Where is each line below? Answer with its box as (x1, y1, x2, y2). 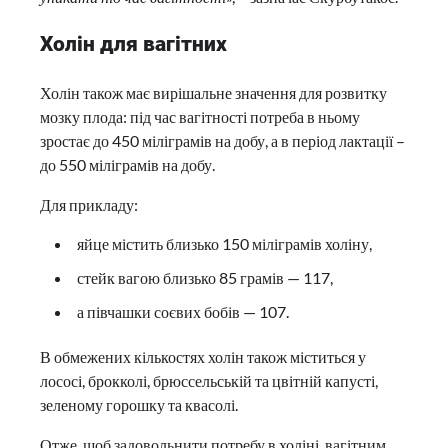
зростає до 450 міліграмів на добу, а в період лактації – (40, 131, 405, 151)
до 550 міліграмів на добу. (40, 155, 215, 175)
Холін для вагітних (40, 32, 227, 57)
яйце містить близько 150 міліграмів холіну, (77, 234, 372, 254)
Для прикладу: (40, 195, 138, 215)
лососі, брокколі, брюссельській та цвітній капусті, (40, 371, 378, 391)
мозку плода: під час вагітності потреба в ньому (40, 107, 360, 127)
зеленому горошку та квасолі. (40, 395, 238, 415)
